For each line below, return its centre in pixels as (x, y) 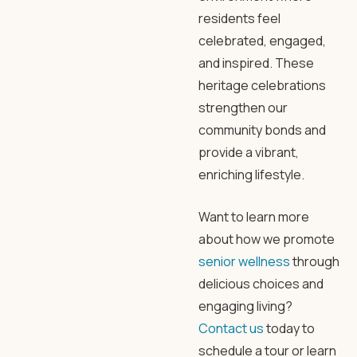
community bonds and (262, 130)
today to (289, 328)
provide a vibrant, (249, 152)
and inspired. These (256, 63)
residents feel (239, 18)
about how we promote (267, 239)
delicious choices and (261, 284)
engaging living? (245, 306)
